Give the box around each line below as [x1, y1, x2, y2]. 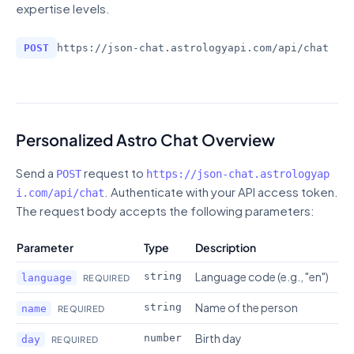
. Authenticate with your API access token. [104, 184, 338, 199]
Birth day [195, 331, 242, 345]
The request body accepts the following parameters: [16, 203, 314, 218]
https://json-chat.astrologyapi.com [57, 42, 272, 54]
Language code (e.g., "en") [195, 269, 329, 284]
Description [195, 240, 256, 254]
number [144, 332, 182, 344]
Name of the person [195, 300, 298, 314]
